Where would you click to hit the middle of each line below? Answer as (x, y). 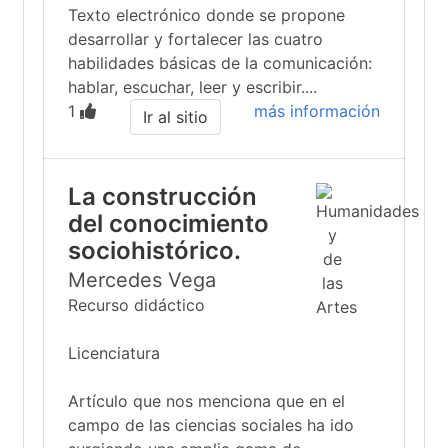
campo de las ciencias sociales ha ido (211, 425)
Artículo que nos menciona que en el (206, 401)
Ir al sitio (175, 117)
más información (317, 111)
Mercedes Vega (142, 280)
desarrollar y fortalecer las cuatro (195, 39)
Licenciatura (114, 353)
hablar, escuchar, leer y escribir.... (192, 87)
